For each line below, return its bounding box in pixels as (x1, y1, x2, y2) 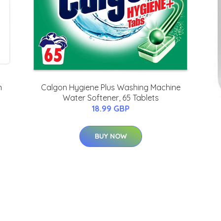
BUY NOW (94, 132, 127, 141)
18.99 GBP (91, 104, 130, 113)
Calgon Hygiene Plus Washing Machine (40, 82, 181, 92)
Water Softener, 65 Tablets (62, 93, 159, 103)
